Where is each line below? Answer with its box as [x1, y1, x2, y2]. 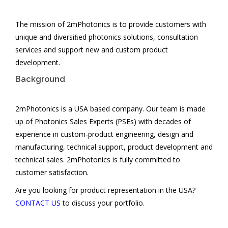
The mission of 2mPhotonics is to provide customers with [15, 19, 206, 29]
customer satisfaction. [15, 167, 89, 177]
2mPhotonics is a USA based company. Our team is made [15, 104, 206, 113]
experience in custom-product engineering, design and [15, 129, 193, 139]
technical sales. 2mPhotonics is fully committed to [15, 155, 180, 164]
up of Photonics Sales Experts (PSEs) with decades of [15, 117, 191, 126]
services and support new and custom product [15, 45, 168, 54]
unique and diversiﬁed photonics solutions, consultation [15, 32, 198, 42]
